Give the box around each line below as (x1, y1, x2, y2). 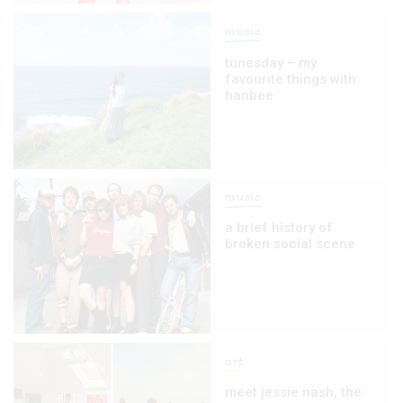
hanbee (225, 86, 274, 103)
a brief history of (225, 219, 334, 236)
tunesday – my (225, 54, 318, 71)
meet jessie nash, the (225, 384, 363, 401)
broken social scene (225, 235, 356, 252)
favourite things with (225, 70, 357, 87)
